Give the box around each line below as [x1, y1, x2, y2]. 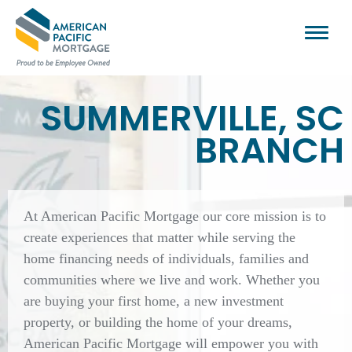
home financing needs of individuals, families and [24, 251, 309, 266]
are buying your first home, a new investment [24, 293, 284, 309]
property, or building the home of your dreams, [24, 314, 292, 330]
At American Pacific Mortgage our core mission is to [24, 208, 326, 224]
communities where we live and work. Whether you [24, 272, 320, 288]
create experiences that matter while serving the [24, 229, 295, 245]
